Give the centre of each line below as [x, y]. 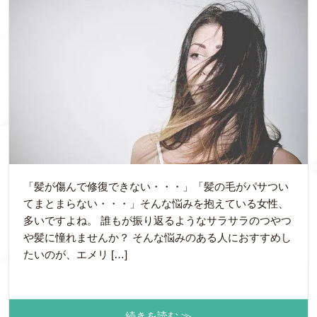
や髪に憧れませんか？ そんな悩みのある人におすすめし [157, 238]
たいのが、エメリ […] [75, 255]
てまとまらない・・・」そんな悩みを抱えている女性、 [156, 204]
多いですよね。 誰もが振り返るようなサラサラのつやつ [157, 221]
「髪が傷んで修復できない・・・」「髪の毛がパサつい [156, 187]
